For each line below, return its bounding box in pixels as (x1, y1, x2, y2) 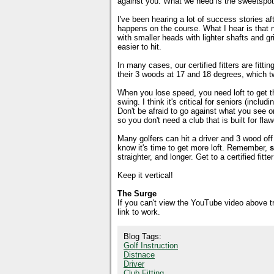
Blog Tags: (124, 232, 164, 241)
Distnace (124, 250, 155, 259)
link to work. (117, 207, 160, 217)
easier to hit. (117, 42, 164, 51)
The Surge (117, 189, 157, 198)
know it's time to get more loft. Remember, (117, 143, 270, 152)
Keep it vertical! (117, 171, 173, 180)
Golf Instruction (124, 241, 178, 250)
